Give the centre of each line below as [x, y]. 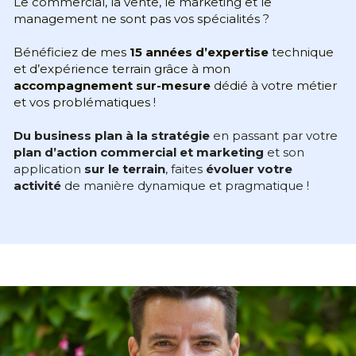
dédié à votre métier [273, 85]
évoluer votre [249, 169]
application [47, 169]
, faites [185, 169]
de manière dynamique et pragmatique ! [185, 186]
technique [301, 52]
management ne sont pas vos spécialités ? [141, 19]
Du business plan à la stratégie [111, 135]
